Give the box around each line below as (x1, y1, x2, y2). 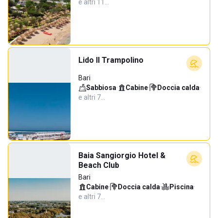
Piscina (169, 183, 194, 191)
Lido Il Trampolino (78, 55, 144, 65)
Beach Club (78, 161, 119, 170)
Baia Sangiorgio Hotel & (78, 151, 165, 160)
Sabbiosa (86, 84, 116, 91)
